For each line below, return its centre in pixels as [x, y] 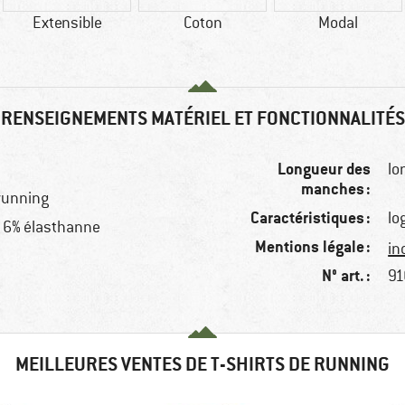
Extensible [67, 23]
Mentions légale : [313, 247]
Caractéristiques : [311, 218]
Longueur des [325, 169]
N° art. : [347, 276]
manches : [336, 189]
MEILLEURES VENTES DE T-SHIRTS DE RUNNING [202, 364]
